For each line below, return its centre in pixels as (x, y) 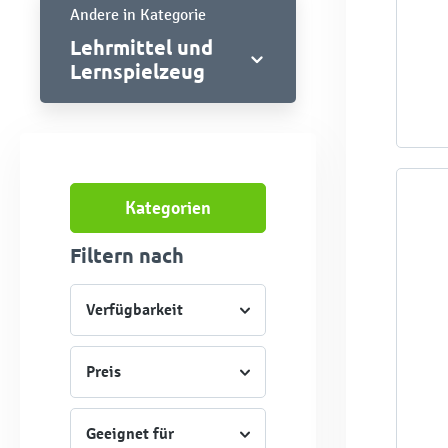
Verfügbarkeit (134, 309)
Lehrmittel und (141, 46)
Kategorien (168, 207)
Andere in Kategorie (138, 14)
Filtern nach (127, 254)
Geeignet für (130, 433)
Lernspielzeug (137, 70)
